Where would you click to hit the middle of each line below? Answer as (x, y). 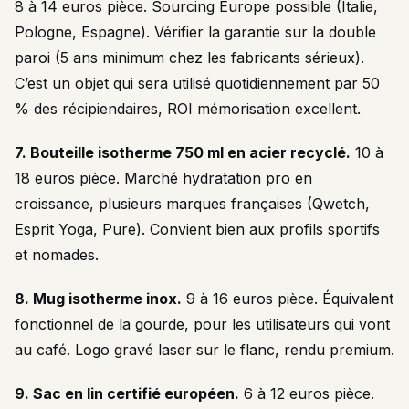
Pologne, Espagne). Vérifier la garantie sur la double (195, 32)
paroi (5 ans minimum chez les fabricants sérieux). (189, 58)
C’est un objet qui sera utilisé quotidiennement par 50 (197, 83)
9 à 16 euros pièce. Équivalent (288, 299)
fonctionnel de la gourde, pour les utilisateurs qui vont (202, 324)
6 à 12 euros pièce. (307, 393)
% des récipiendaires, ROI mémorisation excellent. (188, 109)
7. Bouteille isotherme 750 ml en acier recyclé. (183, 152)
